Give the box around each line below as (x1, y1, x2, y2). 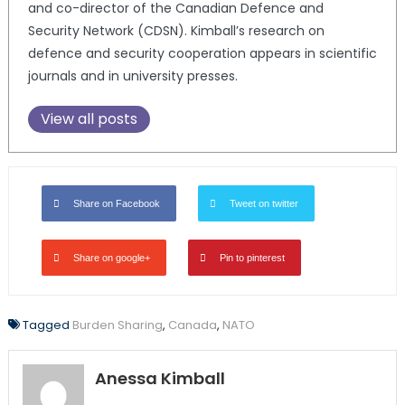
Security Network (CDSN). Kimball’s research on (27, 22, 325, 40)
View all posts (40, 108, 137, 129)
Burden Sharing (71, 316, 163, 334)
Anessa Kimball (94, 367, 225, 390)
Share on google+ (72, 252, 150, 263)
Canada (167, 316, 217, 334)
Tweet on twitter (229, 198, 298, 209)
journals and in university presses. (27, 67, 238, 85)
